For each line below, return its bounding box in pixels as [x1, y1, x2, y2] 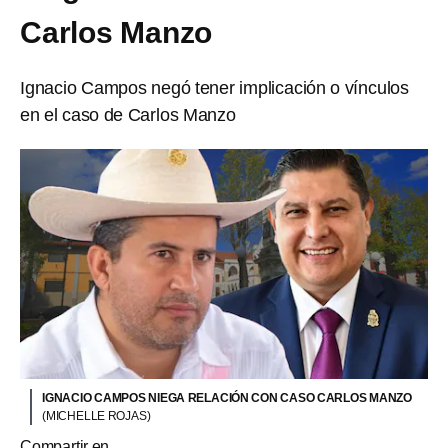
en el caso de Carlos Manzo [20, 105, 236, 125]
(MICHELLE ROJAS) [42, 408, 151, 423]
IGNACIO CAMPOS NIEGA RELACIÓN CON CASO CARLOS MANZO [42, 390, 412, 405]
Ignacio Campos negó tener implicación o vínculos [20, 78, 409, 98]
